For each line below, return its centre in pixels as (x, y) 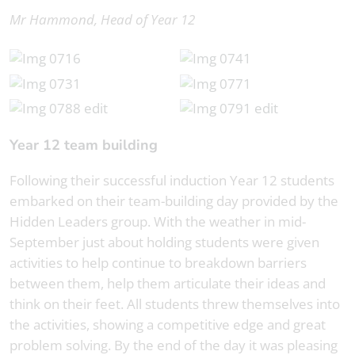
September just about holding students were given (164, 242)
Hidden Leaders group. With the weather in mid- (158, 222)
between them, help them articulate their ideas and (168, 284)
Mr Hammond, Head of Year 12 (102, 19)
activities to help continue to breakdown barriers (158, 263)
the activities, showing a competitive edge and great (168, 325)
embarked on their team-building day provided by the (174, 201)
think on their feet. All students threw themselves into (175, 304)
